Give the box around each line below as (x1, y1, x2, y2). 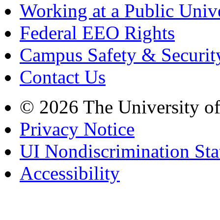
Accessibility (20, 163, 120, 184)
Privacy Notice (20, 118, 135, 140)
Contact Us (20, 66, 106, 88)
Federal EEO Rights (20, 22, 175, 44)
